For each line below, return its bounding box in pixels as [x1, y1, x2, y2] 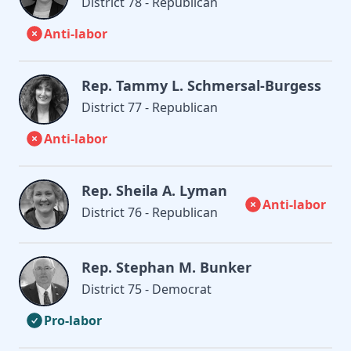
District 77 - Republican [81, 98, 218, 116]
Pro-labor [44, 311, 102, 329]
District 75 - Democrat [81, 280, 212, 298]
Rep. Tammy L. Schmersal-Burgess [81, 75, 321, 95]
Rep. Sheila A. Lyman [81, 180, 227, 200]
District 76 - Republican [81, 203, 218, 221]
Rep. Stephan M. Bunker [81, 257, 251, 277]
